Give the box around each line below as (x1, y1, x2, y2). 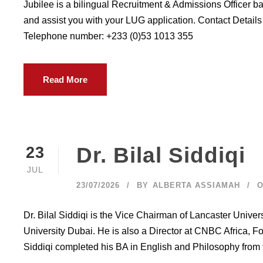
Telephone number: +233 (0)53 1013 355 (23, 31, 193, 41)
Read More (43, 75, 87, 85)
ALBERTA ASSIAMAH (153, 181, 240, 190)
